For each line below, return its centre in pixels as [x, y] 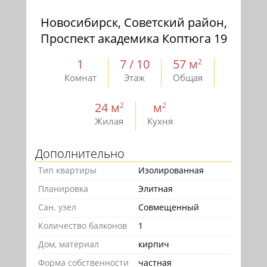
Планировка [63, 189]
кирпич [154, 244]
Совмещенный [169, 207]
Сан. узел [57, 207]
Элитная [156, 189]
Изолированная [171, 170]
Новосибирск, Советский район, [133, 23]
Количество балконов [83, 226]
